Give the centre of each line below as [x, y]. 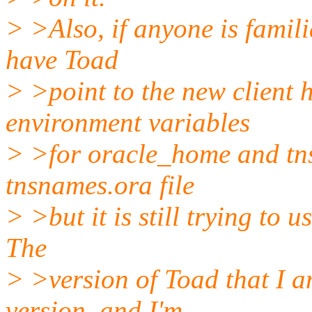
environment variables [128, 122]
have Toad [62, 59]
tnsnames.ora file [100, 185]
